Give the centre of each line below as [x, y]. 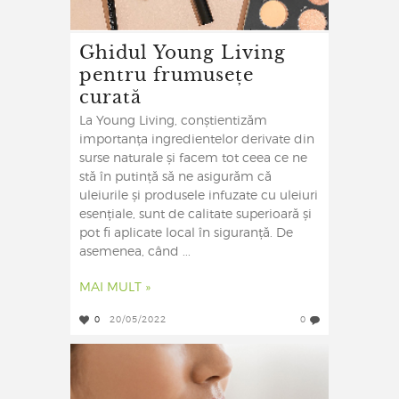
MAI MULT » [115, 288]
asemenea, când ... [135, 252]
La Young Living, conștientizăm [173, 122]
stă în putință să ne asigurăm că [175, 178]
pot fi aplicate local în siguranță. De [186, 234]
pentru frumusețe [167, 74]
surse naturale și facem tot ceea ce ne [193, 159]
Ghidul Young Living [183, 52]
